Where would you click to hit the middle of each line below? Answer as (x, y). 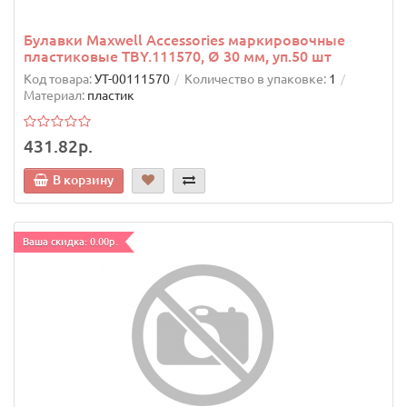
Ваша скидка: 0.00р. (70, 242)
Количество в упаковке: (255, 79)
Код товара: (58, 79)
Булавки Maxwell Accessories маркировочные (184, 40)
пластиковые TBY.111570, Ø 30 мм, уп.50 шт (178, 57)
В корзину (83, 180)
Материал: (54, 96)
